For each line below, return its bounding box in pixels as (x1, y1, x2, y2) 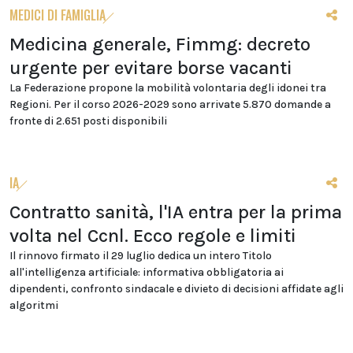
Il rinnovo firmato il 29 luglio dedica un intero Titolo (9, 249, 272, 262)
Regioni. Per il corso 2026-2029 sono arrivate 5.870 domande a (9, 98, 331, 111)
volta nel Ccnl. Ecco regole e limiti (9, 225, 296, 247)
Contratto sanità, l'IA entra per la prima (9, 201, 342, 223)
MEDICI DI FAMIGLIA (9, 6, 106, 24)
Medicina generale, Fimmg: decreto (9, 33, 310, 55)
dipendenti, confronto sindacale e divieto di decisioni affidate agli (9, 282, 344, 295)
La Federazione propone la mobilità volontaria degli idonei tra (9, 81, 326, 95)
